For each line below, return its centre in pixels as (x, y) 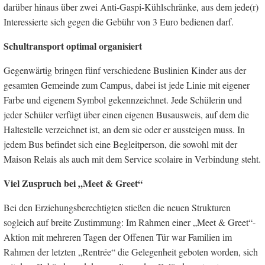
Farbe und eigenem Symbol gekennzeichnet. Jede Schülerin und (123, 99)
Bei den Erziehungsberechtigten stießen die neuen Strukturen (117, 207)
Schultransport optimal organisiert (73, 46)
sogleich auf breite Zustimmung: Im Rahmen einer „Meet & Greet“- (130, 222)
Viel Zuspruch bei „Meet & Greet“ (73, 183)
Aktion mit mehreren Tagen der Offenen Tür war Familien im (118, 237)
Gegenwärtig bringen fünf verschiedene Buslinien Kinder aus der (125, 70)
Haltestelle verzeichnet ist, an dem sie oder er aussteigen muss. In (124, 129)
